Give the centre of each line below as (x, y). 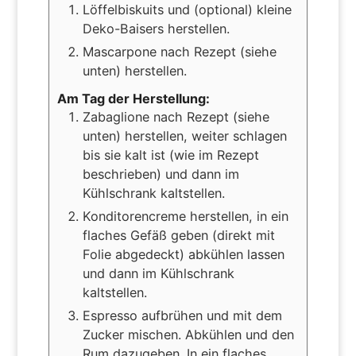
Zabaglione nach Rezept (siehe (176, 116)
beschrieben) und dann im (161, 174)
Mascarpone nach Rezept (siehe (179, 52)
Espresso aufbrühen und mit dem (182, 315)
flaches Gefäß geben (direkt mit (178, 235)
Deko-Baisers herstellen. (156, 29)
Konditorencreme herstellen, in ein (185, 216)
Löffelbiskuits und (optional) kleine (187, 10)
